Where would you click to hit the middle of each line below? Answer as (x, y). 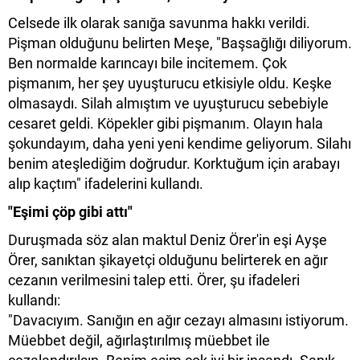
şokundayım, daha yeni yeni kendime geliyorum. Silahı (180, 143)
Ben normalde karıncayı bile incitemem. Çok (147, 63)
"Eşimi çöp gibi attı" (70, 211)
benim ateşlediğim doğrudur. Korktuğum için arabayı (174, 163)
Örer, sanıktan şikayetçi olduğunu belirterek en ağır (168, 260)
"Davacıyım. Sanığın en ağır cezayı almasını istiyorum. (178, 320)
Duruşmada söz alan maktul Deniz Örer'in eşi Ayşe (168, 239)
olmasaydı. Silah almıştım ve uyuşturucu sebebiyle (168, 103)
